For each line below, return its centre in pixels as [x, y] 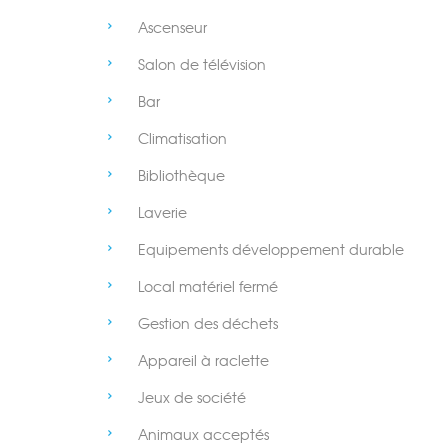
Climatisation [182, 139]
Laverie [162, 213]
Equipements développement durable [271, 250]
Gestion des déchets [208, 324]
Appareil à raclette [203, 361]
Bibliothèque [181, 176]
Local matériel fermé [208, 287]
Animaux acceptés [203, 435]
